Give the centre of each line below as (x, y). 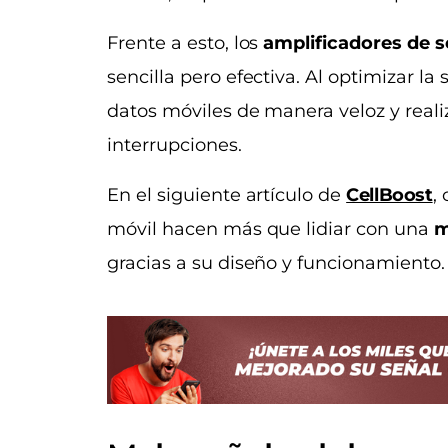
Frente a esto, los (185, 42)
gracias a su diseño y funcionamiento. (276, 262)
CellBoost (389, 194)
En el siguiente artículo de (227, 194)
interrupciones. (177, 144)
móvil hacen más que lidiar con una (270, 228)
